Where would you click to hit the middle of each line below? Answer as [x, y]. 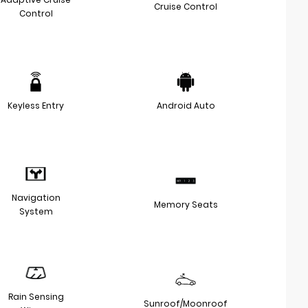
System [36, 212]
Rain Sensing [36, 297]
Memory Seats [186, 205]
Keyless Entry [36, 106]
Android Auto [186, 106]
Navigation [36, 198]
